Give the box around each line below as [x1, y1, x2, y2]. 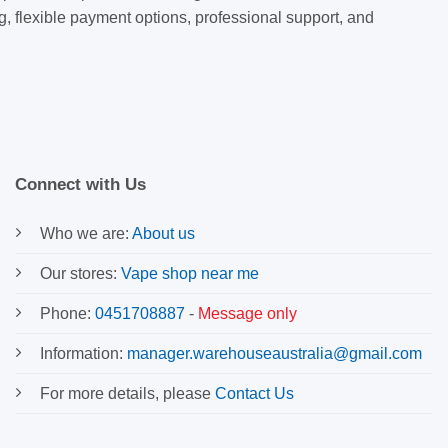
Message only [198, 304, 297, 322]
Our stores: [40, 264, 121, 282]
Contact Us [215, 384, 294, 402]
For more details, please [40, 384, 215, 402]
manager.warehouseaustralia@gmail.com [127, 344, 422, 362]
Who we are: [40, 224, 132, 242]
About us [132, 224, 195, 242]
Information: [40, 344, 127, 362]
